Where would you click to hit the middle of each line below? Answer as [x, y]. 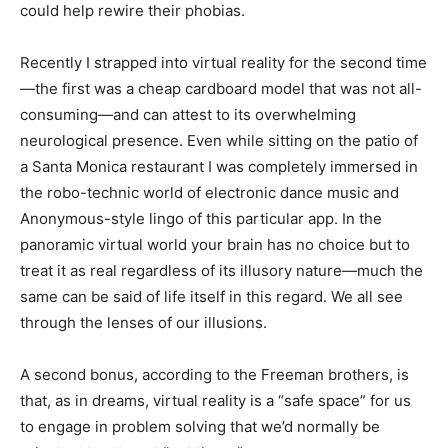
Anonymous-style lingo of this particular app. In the [201, 218]
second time [383, 62]
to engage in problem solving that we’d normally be [200, 426]
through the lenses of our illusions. [145, 322]
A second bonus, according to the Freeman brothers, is [214, 374]
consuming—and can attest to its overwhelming [188, 114]
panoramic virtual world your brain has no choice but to [215, 244]
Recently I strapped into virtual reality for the [180, 62]
